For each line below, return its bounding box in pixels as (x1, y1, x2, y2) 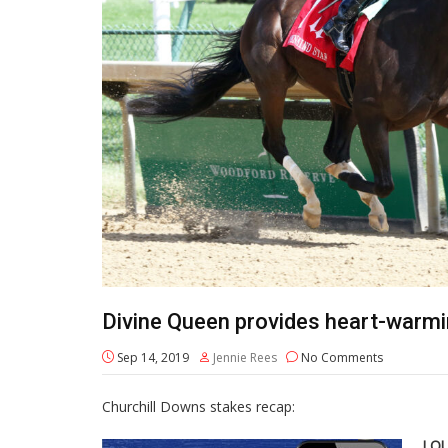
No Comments (298, 348, 383, 366)
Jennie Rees (213, 348, 277, 366)
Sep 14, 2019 (114, 348, 189, 366)
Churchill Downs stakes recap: (102, 396, 295, 416)
